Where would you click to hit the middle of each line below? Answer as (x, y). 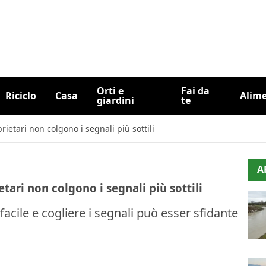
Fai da (195, 91)
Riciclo (20, 96)
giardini (115, 100)
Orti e (110, 91)
